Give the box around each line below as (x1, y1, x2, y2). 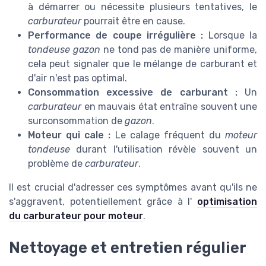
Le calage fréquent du (110, 129, 225, 141)
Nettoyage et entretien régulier (9, 239, 246, 257)
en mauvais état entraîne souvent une (81, 101, 257, 113)
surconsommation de (28, 115, 125, 127)
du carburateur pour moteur (9, 210, 143, 222)
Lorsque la (203, 30, 258, 42)
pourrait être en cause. (81, 15, 185, 27)
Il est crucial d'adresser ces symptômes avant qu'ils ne (9, 182, 257, 194)
